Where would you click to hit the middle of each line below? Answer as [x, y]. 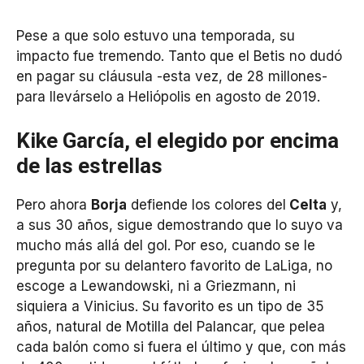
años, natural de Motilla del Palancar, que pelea [171, 326]
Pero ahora [54, 204]
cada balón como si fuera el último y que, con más [181, 347]
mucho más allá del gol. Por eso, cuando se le [166, 245]
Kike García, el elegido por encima [178, 140]
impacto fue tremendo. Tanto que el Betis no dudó [179, 56]
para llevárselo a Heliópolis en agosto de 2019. [168, 97]
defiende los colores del [206, 204]
